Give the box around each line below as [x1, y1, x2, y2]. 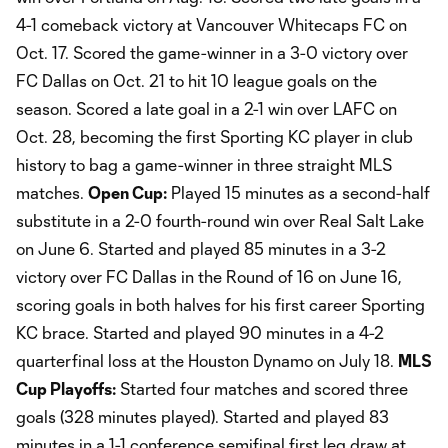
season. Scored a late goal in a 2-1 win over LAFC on [16, 98, 397, 118]
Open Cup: [88, 182, 167, 202]
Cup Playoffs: [16, 378, 116, 398]
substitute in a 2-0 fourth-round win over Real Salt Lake [16, 210, 424, 230]
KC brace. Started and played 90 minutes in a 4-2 [16, 322, 384, 342]
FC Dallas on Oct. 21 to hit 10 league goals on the [16, 70, 377, 90]
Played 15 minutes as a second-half [167, 182, 430, 202]
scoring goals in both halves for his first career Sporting [16, 294, 425, 314]
